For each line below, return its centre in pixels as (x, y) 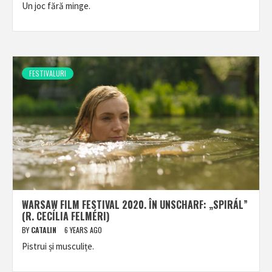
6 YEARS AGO (83, 230)
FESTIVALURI (48, 73)
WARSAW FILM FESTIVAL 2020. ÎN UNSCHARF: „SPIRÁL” (135, 205)
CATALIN (45, 230)
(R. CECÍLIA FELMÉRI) (66, 216)
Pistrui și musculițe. (58, 246)
